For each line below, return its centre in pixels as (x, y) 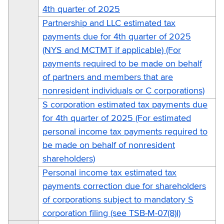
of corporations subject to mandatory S (118, 200)
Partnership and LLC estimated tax (109, 23)
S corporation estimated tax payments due (125, 105)
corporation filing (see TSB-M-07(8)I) (111, 213)
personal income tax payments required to (125, 132)
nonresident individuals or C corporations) (123, 91)
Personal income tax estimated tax (109, 173)
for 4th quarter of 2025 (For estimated (117, 118)
